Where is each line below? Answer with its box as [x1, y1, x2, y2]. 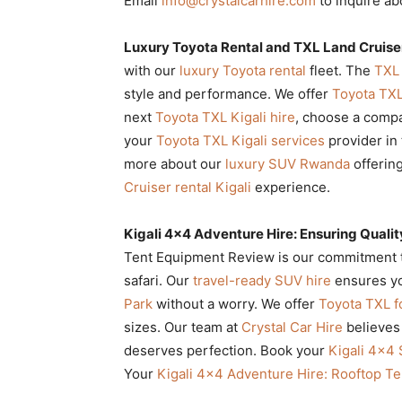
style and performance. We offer [124, 84, 332, 102]
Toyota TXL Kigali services [156, 131, 325, 149]
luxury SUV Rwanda [225, 154, 350, 172]
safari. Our [124, 271, 193, 289]
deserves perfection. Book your [124, 341, 328, 359]
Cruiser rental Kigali [124, 178, 251, 196]
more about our [124, 154, 225, 172]
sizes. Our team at [124, 318, 241, 336]
